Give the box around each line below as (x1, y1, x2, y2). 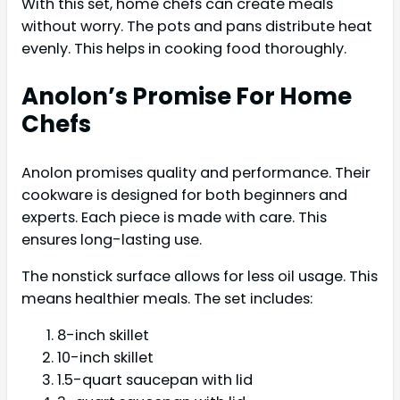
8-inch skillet (57, 325, 149, 346)
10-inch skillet (57, 347, 154, 369)
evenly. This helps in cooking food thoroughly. (21, 38, 346, 60)
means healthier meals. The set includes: (21, 288, 312, 310)
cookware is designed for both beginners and (21, 184, 347, 205)
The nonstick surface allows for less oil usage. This (21, 266, 378, 287)
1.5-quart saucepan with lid (57, 370, 253, 391)
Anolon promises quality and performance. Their (21, 162, 371, 183)
